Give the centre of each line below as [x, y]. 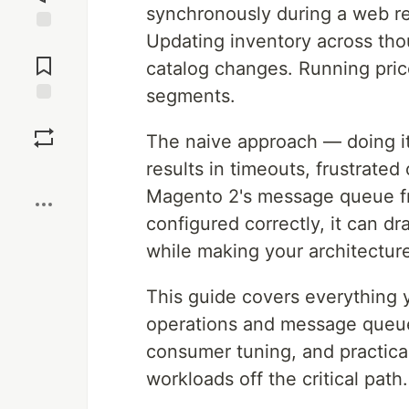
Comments [44, 58]
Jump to [44, 43]
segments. [191, 96]
